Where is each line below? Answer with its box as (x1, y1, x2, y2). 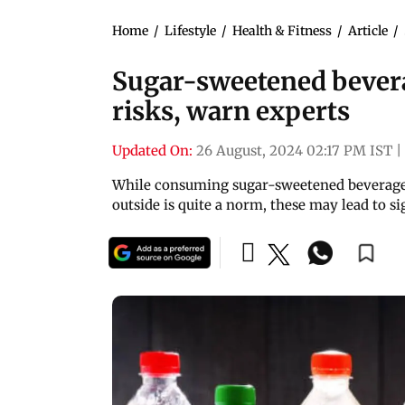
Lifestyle (165, 22, 216, 39)
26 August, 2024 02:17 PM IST (196, 141, 392, 159)
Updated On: (112, 141, 193, 159)
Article (348, 22, 388, 39)
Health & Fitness (232, 22, 332, 39)
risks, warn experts (112, 94, 350, 127)
